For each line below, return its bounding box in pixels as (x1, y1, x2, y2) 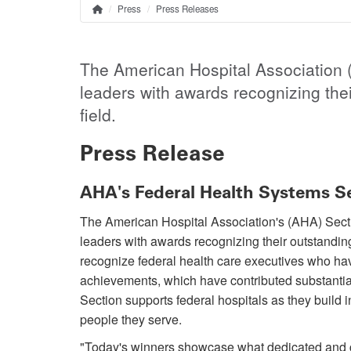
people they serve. (80, 309, 182, 328)
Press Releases (156, 2, 219, 15)
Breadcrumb (80, 8, 208, 34)
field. (80, 102, 116, 126)
